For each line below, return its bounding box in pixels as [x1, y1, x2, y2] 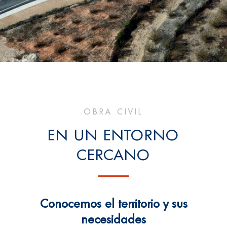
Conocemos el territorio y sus [40, 199, 187, 211]
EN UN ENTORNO [48, 129, 179, 144]
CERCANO [77, 148, 150, 164]
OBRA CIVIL [84, 108, 143, 117]
